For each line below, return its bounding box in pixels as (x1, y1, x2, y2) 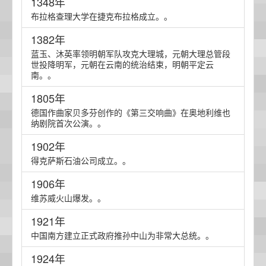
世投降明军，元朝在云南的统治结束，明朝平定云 (31, 58, 214, 70)
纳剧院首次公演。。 (31, 117, 106, 129)
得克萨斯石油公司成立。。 (31, 154, 131, 166)
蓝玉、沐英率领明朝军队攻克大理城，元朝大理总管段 (31, 47, 230, 59)
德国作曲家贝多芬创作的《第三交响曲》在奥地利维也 (31, 106, 230, 118)
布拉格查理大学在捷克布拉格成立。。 (31, 10, 172, 22)
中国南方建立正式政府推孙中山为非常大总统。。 (31, 229, 214, 241)
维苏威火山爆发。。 (31, 192, 106, 204)
